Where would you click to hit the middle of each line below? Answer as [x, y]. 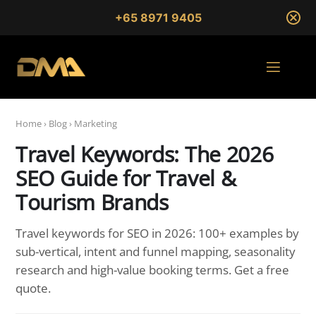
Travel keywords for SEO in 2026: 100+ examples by [157, 233]
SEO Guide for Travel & [126, 178]
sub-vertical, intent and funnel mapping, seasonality [156, 252]
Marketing [96, 124]
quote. [33, 288]
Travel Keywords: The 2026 [145, 154]
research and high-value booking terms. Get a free [152, 270]
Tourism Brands [92, 202]
